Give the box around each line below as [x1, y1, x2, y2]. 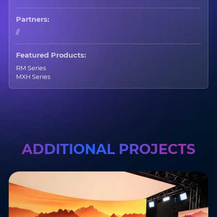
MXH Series [16, 73, 51, 80]
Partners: [16, 15, 50, 24]
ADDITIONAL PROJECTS [22, 140, 195, 157]
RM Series [16, 64, 46, 72]
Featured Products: [16, 51, 87, 60]
